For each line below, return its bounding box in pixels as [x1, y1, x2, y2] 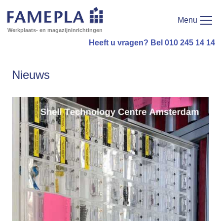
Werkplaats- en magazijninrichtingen [7, 27, 103, 34]
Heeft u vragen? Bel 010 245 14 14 [89, 38, 215, 47]
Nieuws [12, 68, 50, 82]
